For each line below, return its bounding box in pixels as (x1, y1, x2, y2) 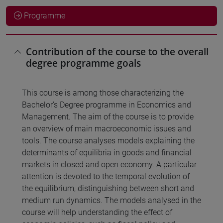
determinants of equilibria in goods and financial (22, 148, 192, 158)
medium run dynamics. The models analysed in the (22, 196, 201, 206)
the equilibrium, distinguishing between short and (22, 184, 194, 194)
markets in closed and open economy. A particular (22, 160, 197, 170)
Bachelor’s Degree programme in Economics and (22, 100, 191, 110)
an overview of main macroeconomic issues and (22, 124, 191, 134)
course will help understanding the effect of (22, 208, 172, 218)
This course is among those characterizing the (22, 88, 184, 98)
